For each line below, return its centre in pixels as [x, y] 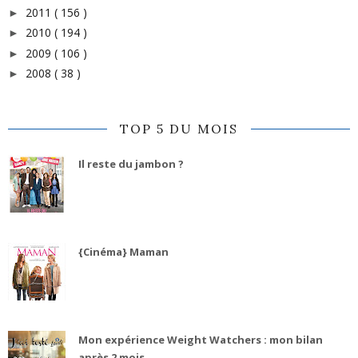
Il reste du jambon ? [131, 164]
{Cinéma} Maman [123, 252]
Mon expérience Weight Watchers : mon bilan [200, 340]
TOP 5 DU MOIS [179, 129]
